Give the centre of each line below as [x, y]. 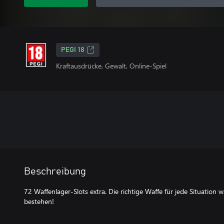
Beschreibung [55, 171]
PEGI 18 [73, 50]
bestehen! [39, 201]
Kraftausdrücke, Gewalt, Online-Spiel [111, 66]
